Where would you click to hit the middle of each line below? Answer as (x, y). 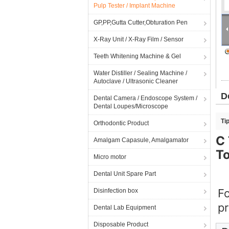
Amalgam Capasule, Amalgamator (141, 140)
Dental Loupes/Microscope (131, 106)
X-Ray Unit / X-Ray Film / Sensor (139, 39)
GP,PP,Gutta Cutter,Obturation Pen (141, 22)
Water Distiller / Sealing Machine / (140, 73)
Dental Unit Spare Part (125, 174)
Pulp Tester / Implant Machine (134, 6)
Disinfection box (116, 191)
